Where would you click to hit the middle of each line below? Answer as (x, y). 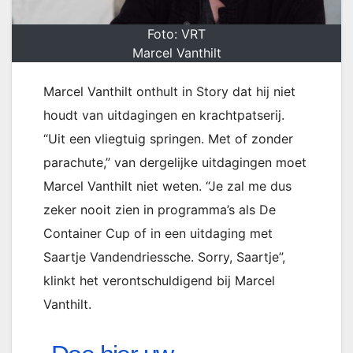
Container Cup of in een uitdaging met (158, 234)
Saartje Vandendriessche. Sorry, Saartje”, (164, 257)
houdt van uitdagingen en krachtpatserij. (164, 115)
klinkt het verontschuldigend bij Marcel (159, 281)
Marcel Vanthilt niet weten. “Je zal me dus (167, 186)
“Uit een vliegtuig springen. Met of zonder (168, 139)
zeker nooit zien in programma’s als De (160, 210)
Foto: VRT (176, 34)
